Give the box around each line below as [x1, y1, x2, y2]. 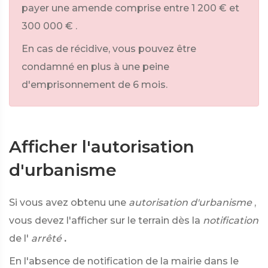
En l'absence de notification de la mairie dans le [9, 255, 239, 267]
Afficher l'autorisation [9, 136, 194, 157]
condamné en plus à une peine [22, 61, 169, 72]
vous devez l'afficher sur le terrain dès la [9, 215, 200, 226]
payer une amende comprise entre [22, 2, 189, 14]
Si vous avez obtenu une [9, 197, 126, 208]
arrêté [31, 233, 62, 244]
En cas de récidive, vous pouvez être [22, 43, 196, 54]
